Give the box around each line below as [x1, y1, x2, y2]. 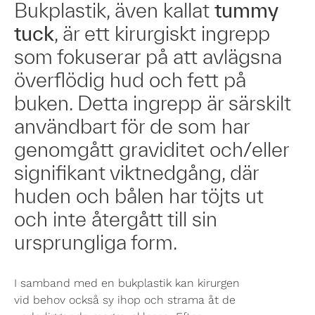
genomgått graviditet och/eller [14, 138, 289, 161]
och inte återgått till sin [14, 207, 217, 231]
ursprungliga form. [14, 231, 177, 254]
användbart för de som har [14, 115, 250, 138]
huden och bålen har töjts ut [14, 184, 264, 207]
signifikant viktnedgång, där [14, 161, 259, 184]
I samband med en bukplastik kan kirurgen [14, 276, 240, 290]
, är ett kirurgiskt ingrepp [54, 22, 270, 45]
